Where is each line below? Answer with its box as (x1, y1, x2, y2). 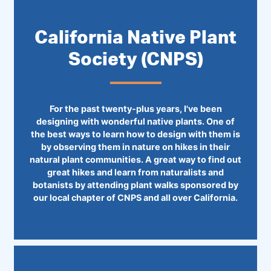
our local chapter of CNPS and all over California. (33, 192, 238, 203)
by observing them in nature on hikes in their (41, 141, 230, 152)
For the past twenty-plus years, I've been (49, 103, 222, 114)
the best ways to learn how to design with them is (31, 128, 240, 139)
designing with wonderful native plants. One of (36, 116, 235, 126)
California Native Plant (34, 25, 237, 48)
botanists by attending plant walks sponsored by (33, 179, 238, 190)
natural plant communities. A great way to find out (30, 154, 241, 165)
